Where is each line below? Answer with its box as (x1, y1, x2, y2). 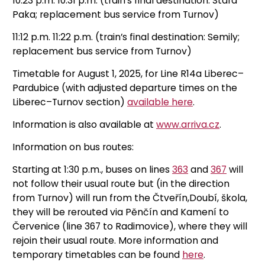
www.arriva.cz (156, 117, 219, 131)
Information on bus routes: (12, 140, 134, 154)
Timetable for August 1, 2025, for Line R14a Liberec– (12, 66, 244, 80)
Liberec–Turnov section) (12, 95, 127, 109)
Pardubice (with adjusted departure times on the (12, 80, 237, 95)
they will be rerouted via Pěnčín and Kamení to (12, 205, 229, 219)
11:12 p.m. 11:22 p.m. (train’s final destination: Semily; (12, 30, 240, 44)
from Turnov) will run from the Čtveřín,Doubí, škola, (12, 190, 247, 205)
